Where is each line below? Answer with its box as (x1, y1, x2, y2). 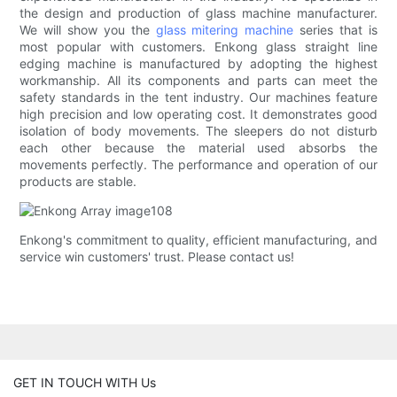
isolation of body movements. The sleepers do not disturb (19, 123, 378, 139)
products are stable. (19, 174, 137, 190)
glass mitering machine (155, 22, 294, 38)
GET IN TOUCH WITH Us (13, 374, 156, 390)
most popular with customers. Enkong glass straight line (19, 39, 378, 55)
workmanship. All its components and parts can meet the (19, 73, 378, 89)
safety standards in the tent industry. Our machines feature (19, 90, 378, 105)
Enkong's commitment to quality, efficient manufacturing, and (19, 232, 378, 248)
